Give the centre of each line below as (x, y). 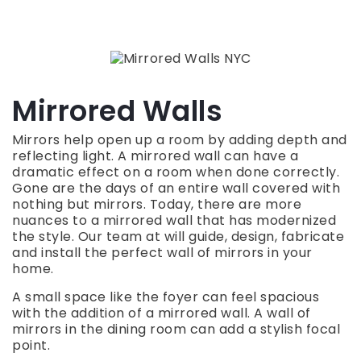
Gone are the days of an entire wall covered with (176, 189)
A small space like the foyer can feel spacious (166, 297)
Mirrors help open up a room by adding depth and (180, 140)
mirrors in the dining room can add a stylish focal (176, 330)
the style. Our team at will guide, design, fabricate (178, 237)
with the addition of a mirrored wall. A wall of (162, 313)
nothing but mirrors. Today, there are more (157, 205)
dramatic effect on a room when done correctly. (176, 172)
